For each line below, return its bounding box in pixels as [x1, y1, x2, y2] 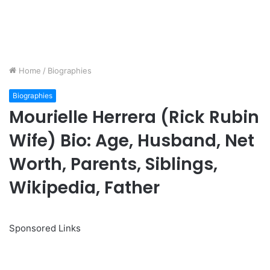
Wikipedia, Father [9, 176, 160, 200]
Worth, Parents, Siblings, [9, 152, 218, 177]
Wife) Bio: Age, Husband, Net [9, 129, 254, 153]
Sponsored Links [9, 222, 81, 234]
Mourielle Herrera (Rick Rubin [9, 105, 259, 130]
